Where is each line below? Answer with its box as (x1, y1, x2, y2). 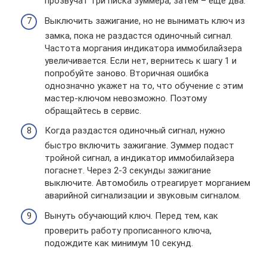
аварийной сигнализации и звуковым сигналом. (45, 190, 241, 201)
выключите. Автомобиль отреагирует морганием (45, 178, 250, 188)
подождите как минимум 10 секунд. (45, 237, 193, 249)
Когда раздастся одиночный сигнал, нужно (45, 125, 225, 136)
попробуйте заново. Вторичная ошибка (45, 67, 209, 79)
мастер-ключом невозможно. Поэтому (45, 92, 207, 104)
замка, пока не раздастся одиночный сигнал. (45, 30, 232, 41)
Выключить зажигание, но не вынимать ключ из (45, 15, 245, 26)
